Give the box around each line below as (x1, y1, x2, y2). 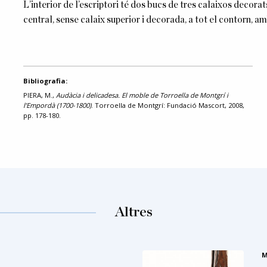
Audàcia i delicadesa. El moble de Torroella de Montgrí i (55, 90, 228, 100)
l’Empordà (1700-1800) (23, 100, 91, 110)
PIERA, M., (23, 90, 56, 100)
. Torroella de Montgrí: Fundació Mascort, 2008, (91, 100, 244, 110)
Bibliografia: (23, 76, 67, 85)
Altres (114, 204, 153, 219)
